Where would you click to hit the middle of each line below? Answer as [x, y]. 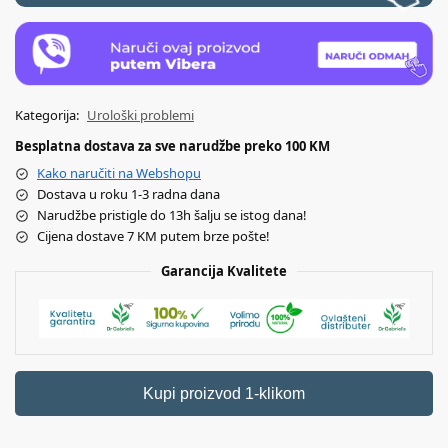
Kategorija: [48, 115]
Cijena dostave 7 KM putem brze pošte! [153, 236]
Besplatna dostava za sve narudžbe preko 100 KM [172, 146]
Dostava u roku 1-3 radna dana [128, 194]
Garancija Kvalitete [224, 271]
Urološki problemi [140, 115]
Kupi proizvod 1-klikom [224, 394]
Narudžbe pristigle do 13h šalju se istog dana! [172, 215]
